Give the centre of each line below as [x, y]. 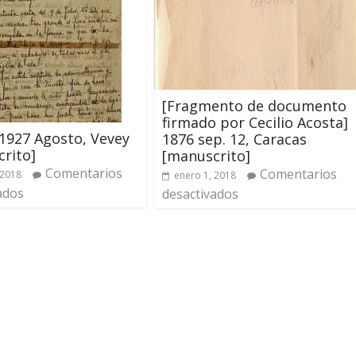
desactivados [200, 193]
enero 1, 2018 [205, 175]
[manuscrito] [206, 155]
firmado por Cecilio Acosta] [255, 122]
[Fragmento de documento [254, 105]
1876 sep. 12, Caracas [234, 139]
